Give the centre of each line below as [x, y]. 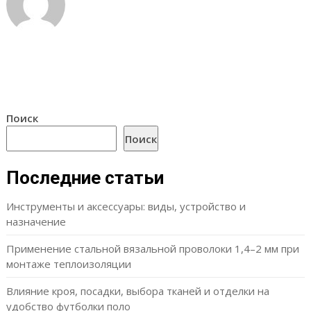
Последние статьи [85, 178]
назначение [36, 222]
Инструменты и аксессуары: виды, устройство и [126, 207]
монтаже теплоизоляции [68, 264]
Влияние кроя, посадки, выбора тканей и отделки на [137, 291]
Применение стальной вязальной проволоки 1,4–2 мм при [152, 249]
